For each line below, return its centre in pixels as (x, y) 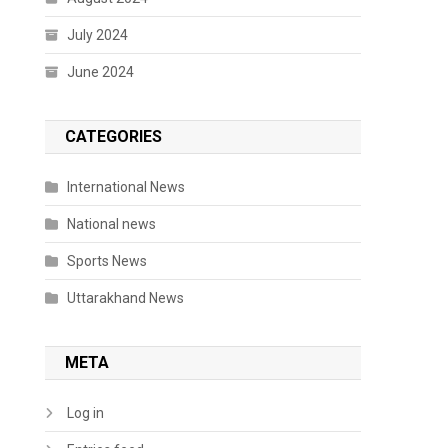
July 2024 (98, 34)
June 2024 (101, 71)
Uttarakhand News (126, 297)
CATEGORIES (114, 136)
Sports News (107, 260)
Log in (86, 412)
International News (126, 186)
